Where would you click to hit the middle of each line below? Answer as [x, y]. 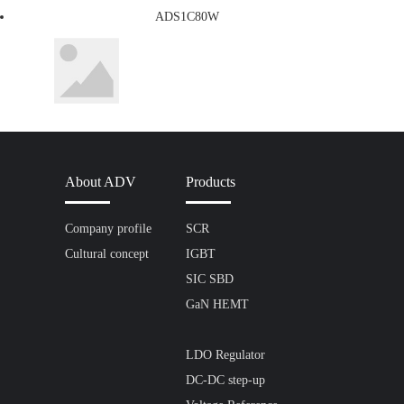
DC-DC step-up [226, 380]
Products [211, 182]
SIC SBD [210, 279]
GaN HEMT [218, 304]
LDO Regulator [226, 355]
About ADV [101, 182]
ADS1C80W [187, 17]
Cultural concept [107, 254]
